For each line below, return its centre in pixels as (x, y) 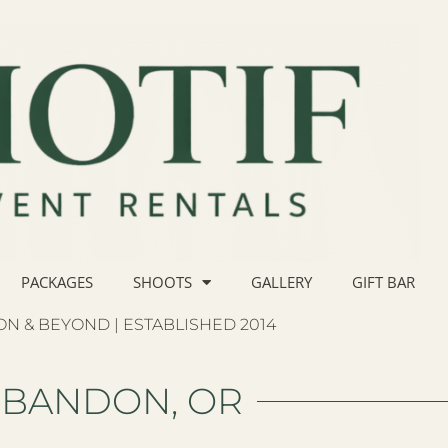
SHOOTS (162, 282)
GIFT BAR (383, 282)
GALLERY (281, 282)
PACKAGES (57, 282)
